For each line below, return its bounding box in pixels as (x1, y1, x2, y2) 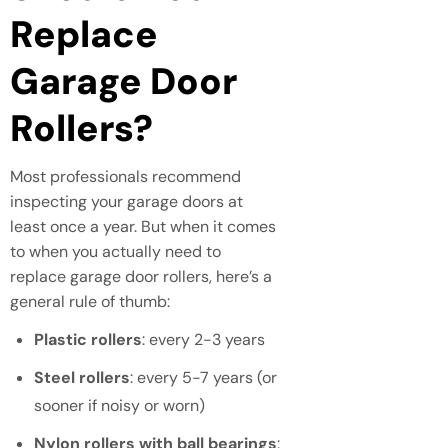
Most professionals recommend (10, 165, 241, 187)
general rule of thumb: (10, 290, 170, 312)
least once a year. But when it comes (10, 215, 276, 237)
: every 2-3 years (142, 328, 265, 350)
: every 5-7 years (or (130, 366, 277, 388)
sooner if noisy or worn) (34, 394, 205, 416)
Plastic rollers (34, 328, 142, 350)
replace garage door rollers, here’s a (10, 265, 272, 287)
